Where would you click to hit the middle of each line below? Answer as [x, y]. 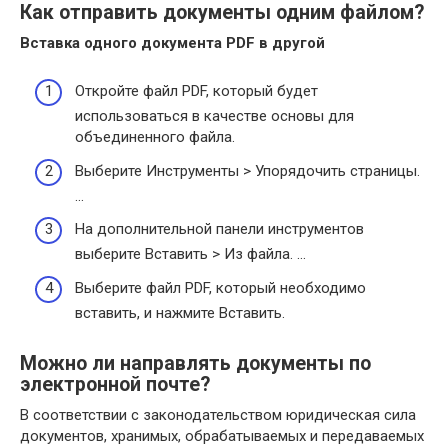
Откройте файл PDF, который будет [196, 91]
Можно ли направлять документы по [195, 363]
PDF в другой [273, 42]
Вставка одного [80, 42]
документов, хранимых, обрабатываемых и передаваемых [222, 435]
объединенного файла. [155, 137]
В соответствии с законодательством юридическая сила [218, 414]
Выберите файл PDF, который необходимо [220, 287]
